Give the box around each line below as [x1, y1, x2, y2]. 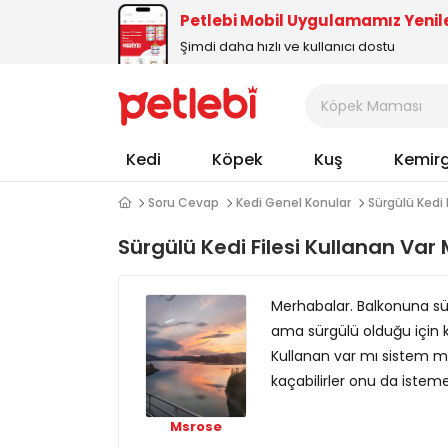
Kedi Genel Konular [236, 194, 351, 211]
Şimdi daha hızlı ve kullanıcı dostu [180, 36, 395, 56]
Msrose [169, 416, 222, 436]
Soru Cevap [148, 194, 219, 211]
